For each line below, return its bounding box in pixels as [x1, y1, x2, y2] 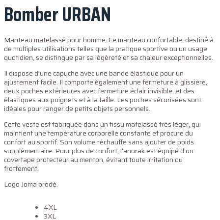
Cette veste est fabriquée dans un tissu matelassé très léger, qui [4, 119, 201, 130]
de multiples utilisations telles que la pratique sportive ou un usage [4, 43, 207, 54]
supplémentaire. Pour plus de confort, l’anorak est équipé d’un [4, 145, 193, 156]
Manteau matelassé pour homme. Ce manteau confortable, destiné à [4, 34, 214, 45]
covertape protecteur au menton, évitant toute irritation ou [4, 154, 183, 165]
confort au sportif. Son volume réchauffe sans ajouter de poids [4, 137, 194, 147]
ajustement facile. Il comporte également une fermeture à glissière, [4, 77, 207, 87]
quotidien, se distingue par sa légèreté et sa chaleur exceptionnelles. [4, 52, 213, 63]
